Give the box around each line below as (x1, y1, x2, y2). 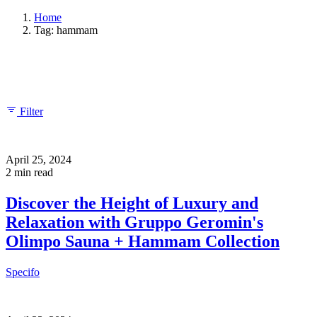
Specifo (6, 266, 40, 279)
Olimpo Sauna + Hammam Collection (6, 232, 279, 251)
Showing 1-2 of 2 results (6, 64, 115, 76)
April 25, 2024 (6, 153, 71, 166)
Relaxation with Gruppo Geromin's (6, 213, 263, 232)
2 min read (6, 166, 53, 178)
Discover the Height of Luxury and (6, 194, 258, 213)
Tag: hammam (34, 23, 98, 36)
